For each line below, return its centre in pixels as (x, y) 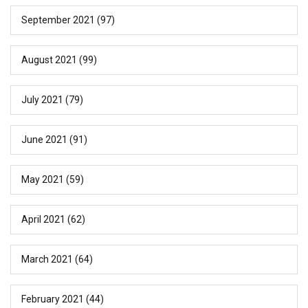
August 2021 (49, 60)
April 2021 (43, 220)
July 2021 (42, 100)
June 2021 (44, 140)
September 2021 (58, 20)
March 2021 (47, 260)
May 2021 (43, 180)
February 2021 (53, 299)
